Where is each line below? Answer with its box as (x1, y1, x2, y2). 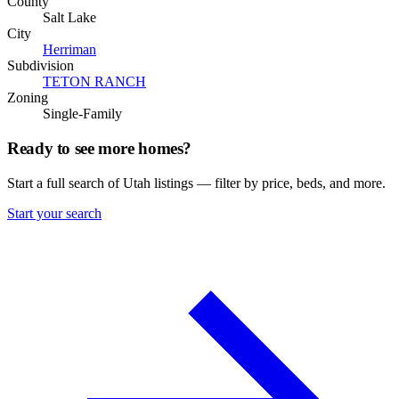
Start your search (7, 205, 102, 221)
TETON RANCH (43, 74, 146, 90)
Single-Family (43, 106, 122, 122)
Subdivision (7, 58, 74, 74)
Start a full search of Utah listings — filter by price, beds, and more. (7, 175, 386, 191)
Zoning (7, 90, 48, 106)
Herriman (43, 42, 96, 58)
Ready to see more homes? (7, 138, 192, 158)
